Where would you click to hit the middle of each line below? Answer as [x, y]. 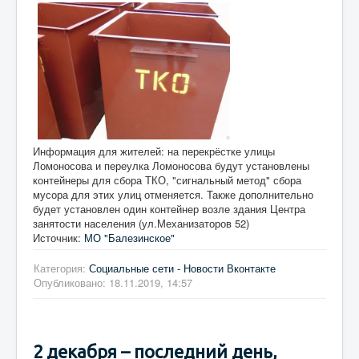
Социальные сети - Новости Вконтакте [182, 268]
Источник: [58, 237]
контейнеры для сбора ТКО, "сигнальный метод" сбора [167, 179]
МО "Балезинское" [129, 237]
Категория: [61, 268]
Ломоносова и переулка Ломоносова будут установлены [171, 165]
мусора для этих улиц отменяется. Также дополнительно [173, 194]
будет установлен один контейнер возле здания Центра [169, 208]
